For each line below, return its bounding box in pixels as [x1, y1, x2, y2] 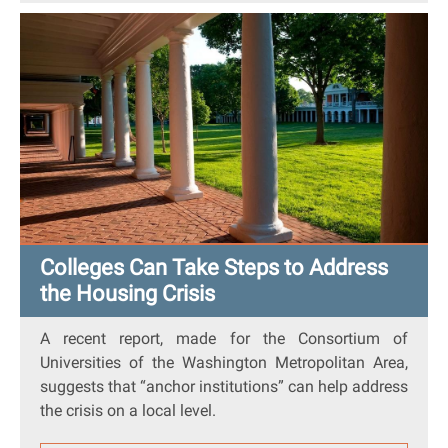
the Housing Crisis [40, 281, 215, 306]
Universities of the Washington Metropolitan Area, [40, 353, 408, 372]
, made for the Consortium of [160, 329, 409, 348]
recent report [63, 329, 161, 348]
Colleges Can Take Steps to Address [40, 255, 388, 280]
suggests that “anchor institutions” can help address [40, 377, 408, 396]
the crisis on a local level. [40, 401, 216, 420]
